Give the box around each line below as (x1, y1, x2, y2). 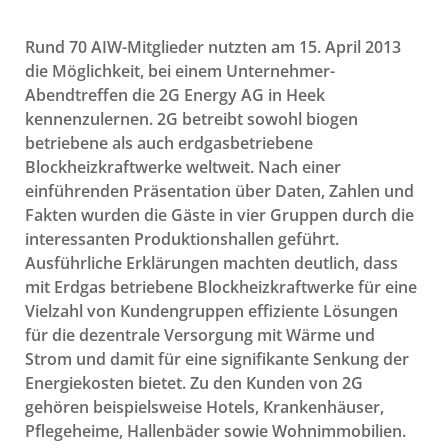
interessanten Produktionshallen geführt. (25, 227, 343, 250)
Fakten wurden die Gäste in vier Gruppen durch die (25, 203, 414, 226)
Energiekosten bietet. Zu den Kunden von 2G (25, 371, 363, 394)
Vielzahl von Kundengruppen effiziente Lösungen (25, 299, 398, 322)
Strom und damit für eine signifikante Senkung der (25, 347, 409, 370)
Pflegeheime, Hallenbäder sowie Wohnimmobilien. (25, 419, 410, 442)
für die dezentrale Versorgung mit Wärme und (25, 323, 375, 346)
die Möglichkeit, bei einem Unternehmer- (25, 59, 335, 82)
